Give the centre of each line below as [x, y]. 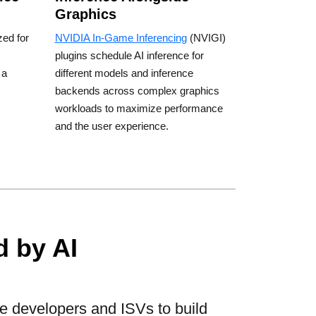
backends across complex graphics [137, 90]
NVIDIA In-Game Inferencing [121, 37]
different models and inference [124, 73]
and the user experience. [111, 126]
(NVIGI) [206, 37]
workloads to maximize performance [139, 108]
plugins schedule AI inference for [129, 55]
